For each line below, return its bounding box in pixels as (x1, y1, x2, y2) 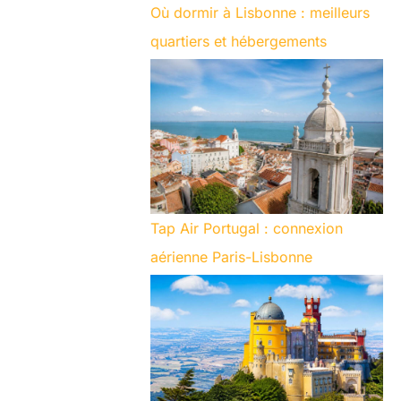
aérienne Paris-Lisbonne (150, 248, 312, 267)
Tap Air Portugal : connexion (150, 219, 343, 238)
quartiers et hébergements (150, 31, 327, 50)
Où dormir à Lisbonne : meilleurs (150, 3, 370, 21)
